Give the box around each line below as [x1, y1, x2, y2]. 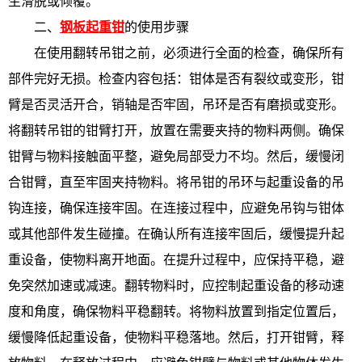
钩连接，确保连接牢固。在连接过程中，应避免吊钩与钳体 [8, 201, 344, 215]
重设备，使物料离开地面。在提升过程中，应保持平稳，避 [8, 253, 344, 267]
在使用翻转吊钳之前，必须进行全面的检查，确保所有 [8, 46, 344, 60]
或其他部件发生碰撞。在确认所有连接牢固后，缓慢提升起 [8, 227, 344, 241]
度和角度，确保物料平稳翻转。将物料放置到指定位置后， [8, 305, 344, 318]
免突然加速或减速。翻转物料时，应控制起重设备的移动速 [8, 279, 344, 293]
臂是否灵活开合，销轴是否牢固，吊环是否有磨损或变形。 [8, 98, 344, 112]
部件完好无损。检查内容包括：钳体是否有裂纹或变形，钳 [8, 72, 344, 86]
